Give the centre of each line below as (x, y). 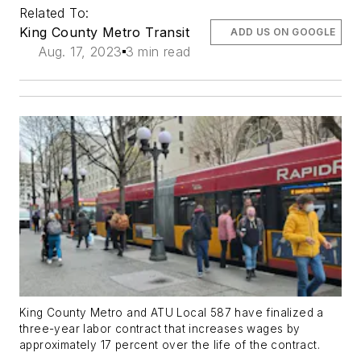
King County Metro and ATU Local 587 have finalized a (172, 313)
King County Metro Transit (104, 33)
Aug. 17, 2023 (81, 52)
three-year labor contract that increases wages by (160, 329)
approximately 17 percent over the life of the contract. (170, 345)
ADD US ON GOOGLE (283, 32)
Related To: (56, 13)
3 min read (158, 52)
